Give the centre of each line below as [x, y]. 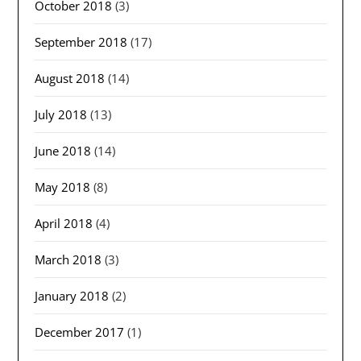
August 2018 [70, 79]
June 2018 [63, 151]
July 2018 [61, 115]
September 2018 [81, 42]
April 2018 [64, 224]
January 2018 [72, 296]
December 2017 [80, 332]
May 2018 [63, 187]
